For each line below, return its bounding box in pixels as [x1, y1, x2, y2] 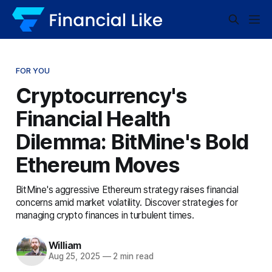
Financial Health [15, 105, 171, 131]
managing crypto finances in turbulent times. [15, 209, 194, 221]
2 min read [110, 251, 154, 262]
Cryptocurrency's [15, 82, 188, 108]
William [48, 239, 82, 252]
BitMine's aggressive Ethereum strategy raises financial [15, 183, 239, 195]
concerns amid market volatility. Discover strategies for [15, 196, 238, 208]
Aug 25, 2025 [48, 251, 100, 262]
